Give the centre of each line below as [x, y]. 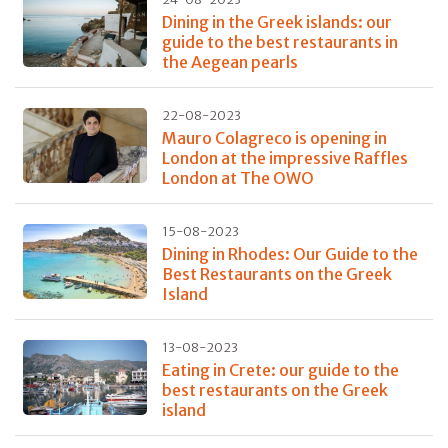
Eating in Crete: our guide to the [280, 370]
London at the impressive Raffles [284, 158]
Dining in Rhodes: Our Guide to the [289, 254]
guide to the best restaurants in [279, 42]
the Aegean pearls [229, 62]
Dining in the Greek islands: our [276, 22]
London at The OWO [237, 178]
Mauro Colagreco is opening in [274, 138]
